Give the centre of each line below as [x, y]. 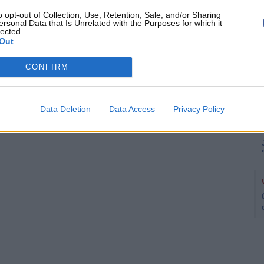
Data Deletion [65, 109]
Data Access [132, 109]
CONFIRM [47, 67]
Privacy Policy [199, 109]
